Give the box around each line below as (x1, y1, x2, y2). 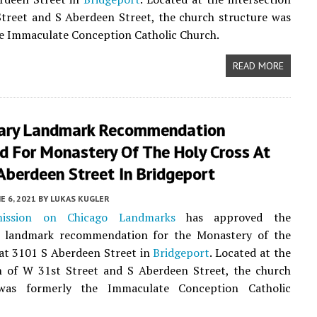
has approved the (175, 209, 291, 225)
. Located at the (209, 245, 291, 260)
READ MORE (232, 59, 284, 72)
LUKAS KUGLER (50, 193, 110, 204)
